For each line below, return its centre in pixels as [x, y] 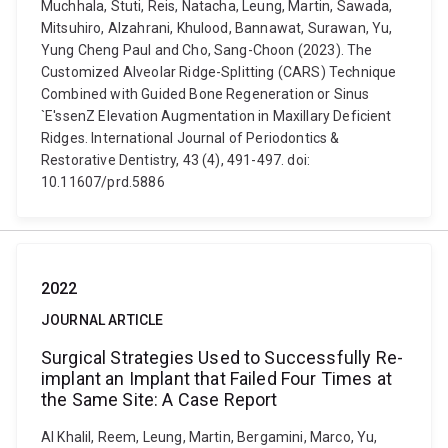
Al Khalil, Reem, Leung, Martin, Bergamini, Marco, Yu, [209, 437]
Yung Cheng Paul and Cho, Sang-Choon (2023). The [207, 50]
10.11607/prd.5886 [103, 182]
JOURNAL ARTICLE [102, 320]
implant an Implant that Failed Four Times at [217, 378]
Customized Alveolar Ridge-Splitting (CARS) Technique [219, 72]
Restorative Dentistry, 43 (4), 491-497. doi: [176, 160]
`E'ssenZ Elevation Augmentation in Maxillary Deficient [216, 116]
